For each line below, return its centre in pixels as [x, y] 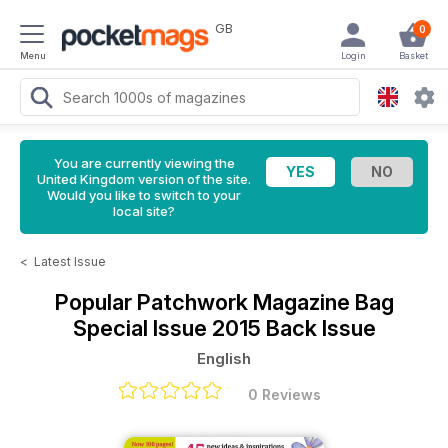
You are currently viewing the [144, 163]
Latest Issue [70, 261]
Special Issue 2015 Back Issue [224, 328]
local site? [144, 211]
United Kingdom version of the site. [144, 179]
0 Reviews [284, 394]
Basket [413, 55]
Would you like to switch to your [144, 195]
